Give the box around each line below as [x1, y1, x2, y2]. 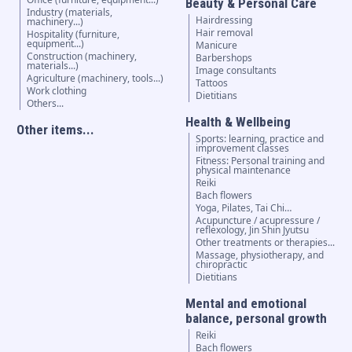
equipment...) [26, 37, 84, 51]
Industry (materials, [26, 5, 112, 20]
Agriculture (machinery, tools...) [26, 71, 163, 86]
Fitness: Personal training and [196, 154, 325, 168]
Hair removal [196, 26, 254, 40]
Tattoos [196, 76, 229, 90]
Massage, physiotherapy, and [196, 248, 324, 262]
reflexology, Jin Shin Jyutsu [196, 223, 310, 237]
